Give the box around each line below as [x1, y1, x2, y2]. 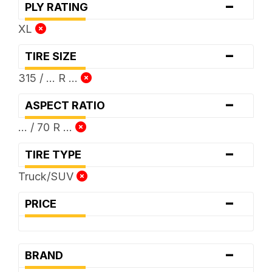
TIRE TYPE [24, 148, 89, 161]
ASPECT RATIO [24, 98, 112, 112]
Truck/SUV [18, 169, 76, 183]
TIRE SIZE [24, 49, 84, 63]
